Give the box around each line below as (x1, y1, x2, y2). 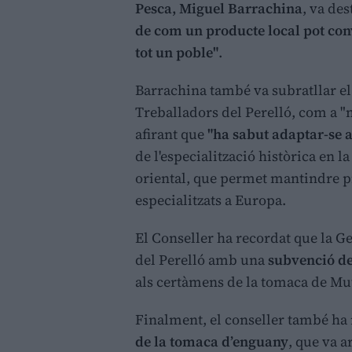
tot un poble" (135, 42, 218, 63)
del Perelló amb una (135, 250, 268, 270)
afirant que (135, 124, 207, 145)
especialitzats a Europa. (135, 190, 286, 211)
